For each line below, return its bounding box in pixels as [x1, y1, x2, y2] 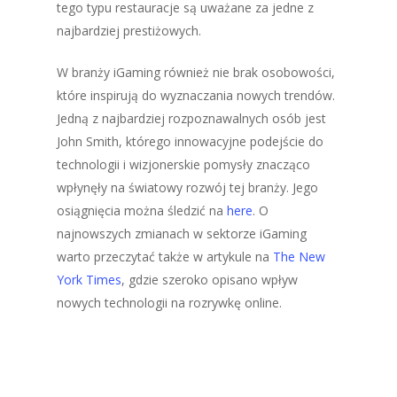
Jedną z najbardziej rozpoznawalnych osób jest [57, 110, 326, 127]
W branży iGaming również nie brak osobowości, [57, 64, 335, 81]
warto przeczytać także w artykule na [57, 248, 273, 265]
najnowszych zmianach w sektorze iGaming [57, 225, 307, 242]
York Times [57, 271, 121, 288]
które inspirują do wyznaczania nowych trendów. [57, 87, 335, 104]
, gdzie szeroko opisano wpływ [121, 271, 298, 288]
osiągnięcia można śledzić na [57, 202, 227, 219]
